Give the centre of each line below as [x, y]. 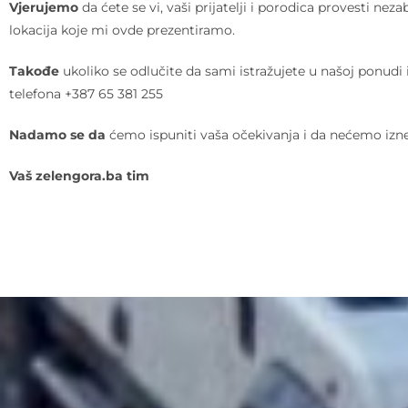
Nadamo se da [57, 135]
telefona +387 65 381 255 [86, 94]
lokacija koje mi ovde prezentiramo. [122, 30]
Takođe [34, 71]
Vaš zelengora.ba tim [79, 176]
